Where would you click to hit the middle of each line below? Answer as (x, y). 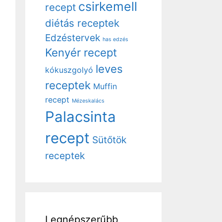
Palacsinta (81, 117)
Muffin (105, 86)
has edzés (115, 39)
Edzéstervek (73, 38)
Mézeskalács (88, 101)
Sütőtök (109, 140)
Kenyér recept (81, 53)
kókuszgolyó (69, 70)
